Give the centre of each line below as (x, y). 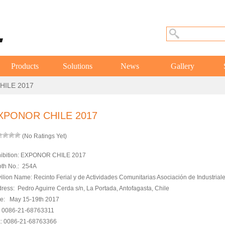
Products (25, 66)
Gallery (183, 66)
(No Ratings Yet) (43, 136)
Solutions (77, 66)
